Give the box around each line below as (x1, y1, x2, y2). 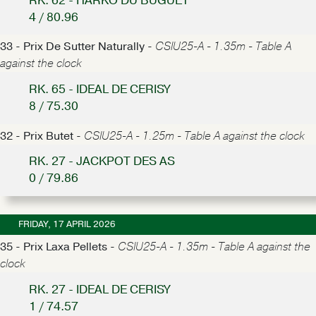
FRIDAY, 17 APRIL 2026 (18, 217, 116, 231)
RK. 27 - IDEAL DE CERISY (28, 281, 170, 298)
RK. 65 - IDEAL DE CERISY (28, 80, 170, 97)
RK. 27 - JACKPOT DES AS (28, 153, 175, 170)
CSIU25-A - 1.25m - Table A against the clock (84, 128, 305, 144)
